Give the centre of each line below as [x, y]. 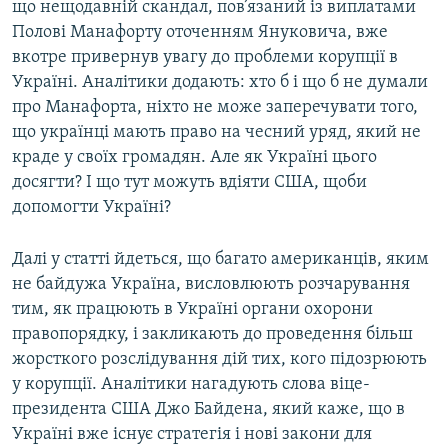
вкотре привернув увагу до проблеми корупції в [205, 58]
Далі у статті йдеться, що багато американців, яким [220, 260]
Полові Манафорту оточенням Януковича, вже [200, 33]
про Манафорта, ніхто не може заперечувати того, [215, 108]
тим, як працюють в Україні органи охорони [192, 310]
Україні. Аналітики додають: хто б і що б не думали [220, 83]
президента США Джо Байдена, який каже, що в [208, 410]
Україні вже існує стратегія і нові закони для [192, 435]
